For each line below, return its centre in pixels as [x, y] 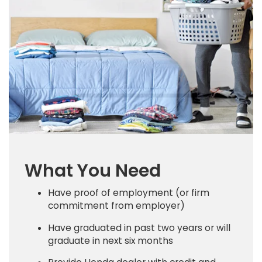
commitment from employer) [116, 205]
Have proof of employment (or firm [129, 192]
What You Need [93, 170]
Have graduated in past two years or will [139, 227]
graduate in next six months [111, 240]
